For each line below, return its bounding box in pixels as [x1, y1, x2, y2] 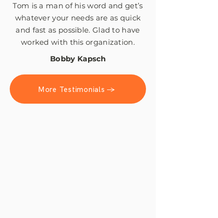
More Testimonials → [37, 84, 116, 94]
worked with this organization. [20, 37, 135, 47]
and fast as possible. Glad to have [16, 25, 140, 35]
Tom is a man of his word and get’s [13, 1, 143, 10]
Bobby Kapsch [50, 54, 106, 63]
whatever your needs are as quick [15, 13, 141, 22]
